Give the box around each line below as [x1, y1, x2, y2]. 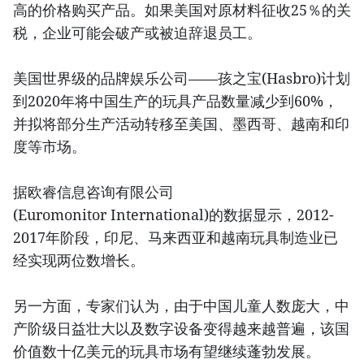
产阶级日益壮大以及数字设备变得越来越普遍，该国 [13, 318, 349, 339]
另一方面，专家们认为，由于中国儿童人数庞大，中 [13, 296, 349, 316]
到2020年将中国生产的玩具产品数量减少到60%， [13, 91, 338, 111]
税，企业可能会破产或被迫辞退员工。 [13, 23, 262, 43]
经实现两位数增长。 [13, 250, 145, 271]
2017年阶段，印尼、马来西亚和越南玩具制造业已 [13, 227, 338, 248]
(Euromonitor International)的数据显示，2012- [13, 205, 334, 225]
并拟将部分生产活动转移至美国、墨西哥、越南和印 [13, 114, 349, 134]
